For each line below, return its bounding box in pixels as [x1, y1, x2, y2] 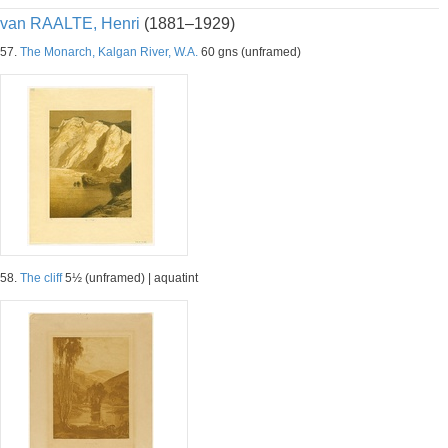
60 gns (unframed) [198, 45, 301, 59]
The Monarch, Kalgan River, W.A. [20, 45, 198, 59]
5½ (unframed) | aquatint [62, 271, 198, 285]
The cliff [20, 271, 62, 285]
